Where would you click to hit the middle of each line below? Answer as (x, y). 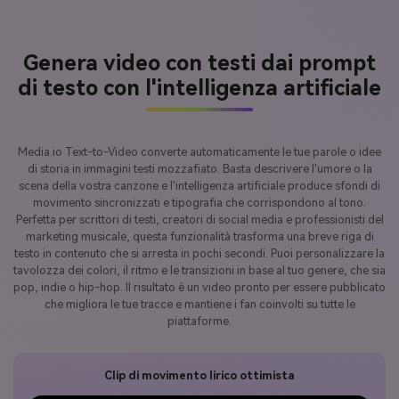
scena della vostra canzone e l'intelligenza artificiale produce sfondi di (199, 186)
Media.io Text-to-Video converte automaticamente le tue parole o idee (199, 152)
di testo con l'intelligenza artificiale (199, 89)
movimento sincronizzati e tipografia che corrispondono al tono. (199, 203)
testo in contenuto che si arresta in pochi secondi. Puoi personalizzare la (199, 254)
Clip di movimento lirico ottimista (199, 376)
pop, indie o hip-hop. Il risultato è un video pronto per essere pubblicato (199, 288)
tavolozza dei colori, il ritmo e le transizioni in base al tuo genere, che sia (199, 271)
